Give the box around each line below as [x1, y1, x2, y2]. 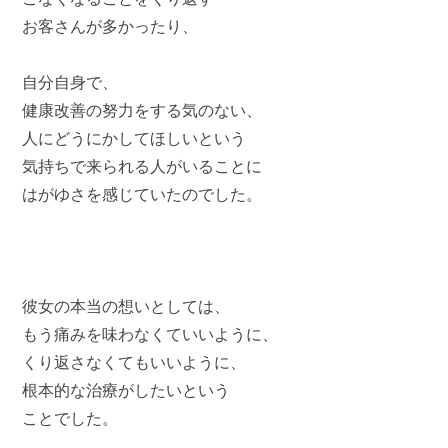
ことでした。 [22, 410, 119, 427]
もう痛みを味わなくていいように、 [22, 326, 279, 343]
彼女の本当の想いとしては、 [22, 298, 231, 315]
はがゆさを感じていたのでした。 [22, 186, 263, 203]
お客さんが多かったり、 [22, 18, 199, 35]
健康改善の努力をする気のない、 [22, 102, 263, 119]
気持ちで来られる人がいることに [22, 158, 263, 175]
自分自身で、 [22, 74, 119, 91]
